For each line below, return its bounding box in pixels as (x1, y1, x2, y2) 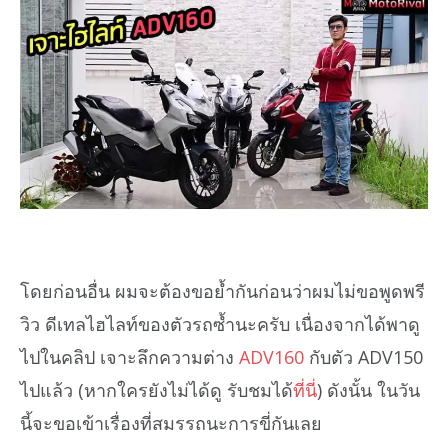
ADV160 (239, 345, 304, 370)
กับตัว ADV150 (304, 345, 423, 370)
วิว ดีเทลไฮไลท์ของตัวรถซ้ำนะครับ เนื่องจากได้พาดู (20, 312, 420, 337)
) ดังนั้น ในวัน (317, 378, 420, 403)
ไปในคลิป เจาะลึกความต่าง (20, 345, 239, 370)
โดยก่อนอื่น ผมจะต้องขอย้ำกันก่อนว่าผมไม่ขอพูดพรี (20, 279, 425, 304)
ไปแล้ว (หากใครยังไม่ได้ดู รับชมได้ (20, 378, 293, 403)
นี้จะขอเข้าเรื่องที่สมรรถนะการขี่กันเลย (20, 411, 322, 436)
